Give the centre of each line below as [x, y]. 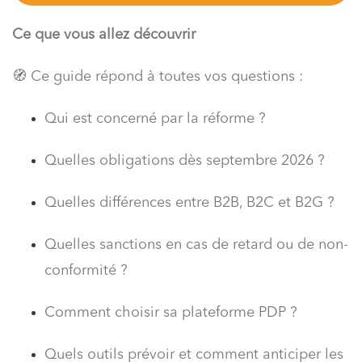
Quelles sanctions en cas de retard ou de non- [196, 244]
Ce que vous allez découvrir [104, 34]
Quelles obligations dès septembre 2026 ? [185, 160]
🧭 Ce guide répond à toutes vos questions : [158, 76]
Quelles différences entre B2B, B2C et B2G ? [189, 202]
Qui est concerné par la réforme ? [155, 118]
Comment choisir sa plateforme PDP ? [171, 312]
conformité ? [86, 270]
